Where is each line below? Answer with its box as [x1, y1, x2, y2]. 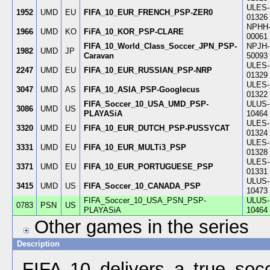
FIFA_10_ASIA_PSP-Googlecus [83, 85, 199, 94]
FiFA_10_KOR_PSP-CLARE [83, 27, 184, 36]
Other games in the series [29, 216, 250, 237]
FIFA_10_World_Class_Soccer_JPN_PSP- [83, 42, 237, 51]
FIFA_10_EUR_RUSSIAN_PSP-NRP [83, 66, 212, 75]
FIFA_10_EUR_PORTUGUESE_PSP [83, 162, 213, 171]
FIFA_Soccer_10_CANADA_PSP [83, 181, 201, 190]
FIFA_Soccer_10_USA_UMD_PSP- [83, 99, 209, 108]
